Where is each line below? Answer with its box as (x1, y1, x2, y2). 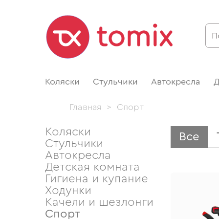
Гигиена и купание (45, 173, 148, 185)
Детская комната (45, 161, 140, 173)
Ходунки (45, 184, 91, 197)
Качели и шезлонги (45, 196, 153, 208)
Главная (69, 102, 102, 111)
